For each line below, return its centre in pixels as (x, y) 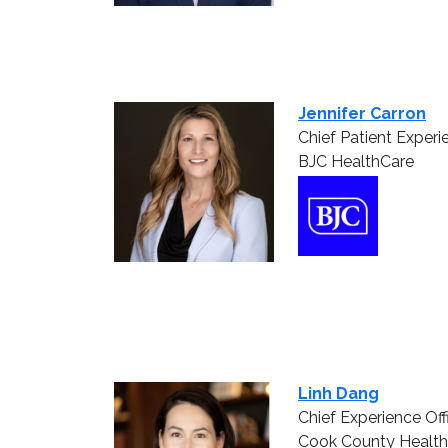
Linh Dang (338, 393)
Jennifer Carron (362, 113)
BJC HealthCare (356, 161)
